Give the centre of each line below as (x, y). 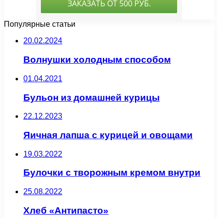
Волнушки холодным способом (97, 60)
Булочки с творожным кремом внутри (112, 173)
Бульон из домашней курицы (91, 97)
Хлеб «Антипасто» (66, 210)
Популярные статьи (40, 24)
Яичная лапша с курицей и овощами (108, 135)
